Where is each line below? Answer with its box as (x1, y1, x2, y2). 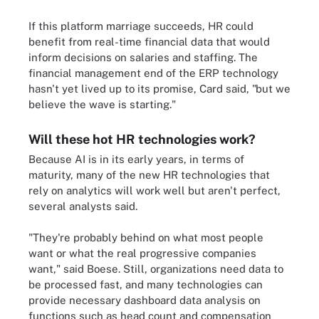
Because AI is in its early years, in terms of (28, 152, 244, 165)
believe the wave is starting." (28, 98, 176, 110)
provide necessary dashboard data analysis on (28, 294, 261, 306)
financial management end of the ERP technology (28, 66, 278, 79)
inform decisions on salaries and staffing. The (28, 51, 258, 63)
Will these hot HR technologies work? (28, 131, 256, 147)
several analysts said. (28, 199, 137, 212)
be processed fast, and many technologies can (28, 278, 263, 291)
